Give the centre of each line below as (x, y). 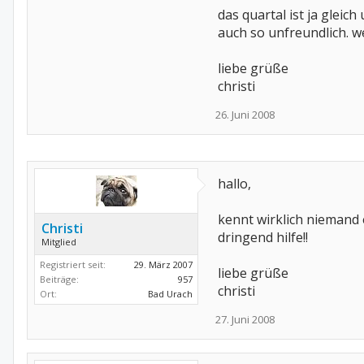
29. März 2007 (163, 264)
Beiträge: (59, 279)
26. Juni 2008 (245, 115)
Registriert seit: (73, 264)
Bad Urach (170, 294)
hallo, (234, 184)
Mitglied (59, 242)
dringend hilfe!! (263, 237)
